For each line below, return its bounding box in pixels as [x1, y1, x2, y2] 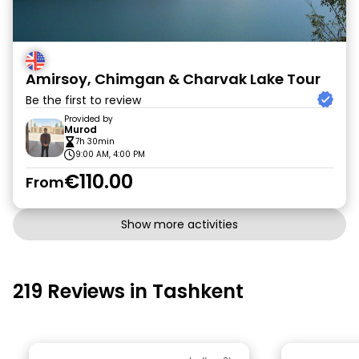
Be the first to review [26, 92, 141, 108]
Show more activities [121, 216, 238, 232]
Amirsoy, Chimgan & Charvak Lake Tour [26, 69, 321, 89]
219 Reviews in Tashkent [13, 278, 244, 305]
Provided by [64, 113, 113, 125]
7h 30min [75, 135, 115, 147]
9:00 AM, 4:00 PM [75, 148, 145, 160]
